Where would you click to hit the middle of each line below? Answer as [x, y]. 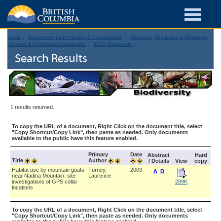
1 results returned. [32, 107]
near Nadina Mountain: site [44, 176]
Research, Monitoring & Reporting [169, 37]
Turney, [97, 170]
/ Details [159, 161]
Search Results [51, 59]
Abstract [159, 155]
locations [22, 187]
